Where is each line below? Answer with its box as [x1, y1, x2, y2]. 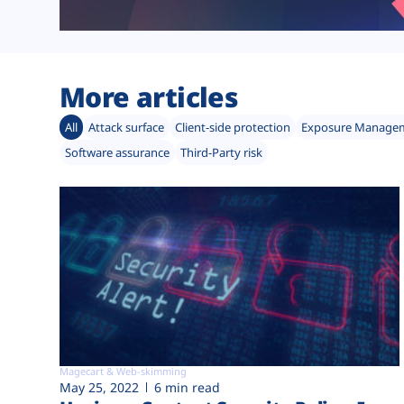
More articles [60, 78, 239, 116]
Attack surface [88, 119, 164, 136]
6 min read [154, 378, 220, 396]
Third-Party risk [180, 144, 262, 161]
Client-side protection [175, 119, 290, 136]
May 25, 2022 [60, 378, 139, 396]
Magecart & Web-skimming [60, 363, 187, 378]
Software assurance [65, 144, 170, 161]
